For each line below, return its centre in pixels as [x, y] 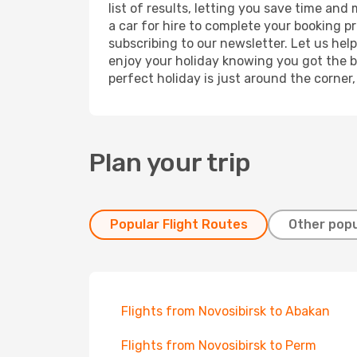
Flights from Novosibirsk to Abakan [226, 311]
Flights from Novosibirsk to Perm [219, 345]
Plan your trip [170, 163]
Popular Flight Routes [178, 224]
